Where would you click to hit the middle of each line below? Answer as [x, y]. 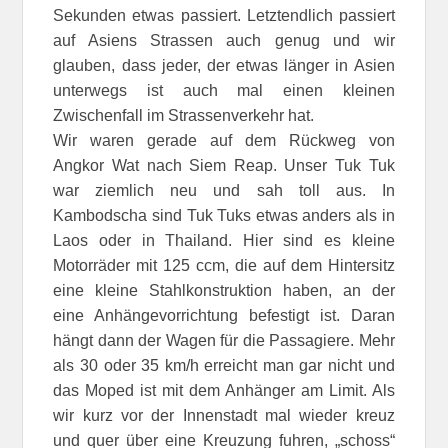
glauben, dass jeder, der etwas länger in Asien [224, 66]
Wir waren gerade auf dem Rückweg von [224, 141]
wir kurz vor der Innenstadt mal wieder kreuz [224, 416]
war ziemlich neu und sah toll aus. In [224, 191]
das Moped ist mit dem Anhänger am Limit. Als [224, 391]
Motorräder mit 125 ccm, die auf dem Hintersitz [224, 266]
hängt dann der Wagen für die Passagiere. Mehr [224, 341]
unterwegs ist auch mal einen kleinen [224, 91]
